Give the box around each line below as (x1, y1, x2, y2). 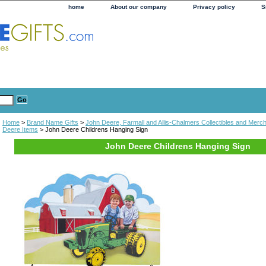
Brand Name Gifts (27, 118, 78, 126)
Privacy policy (193, 4, 235, 10)
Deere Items (2, 125, 38, 133)
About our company (110, 4, 167, 10)
